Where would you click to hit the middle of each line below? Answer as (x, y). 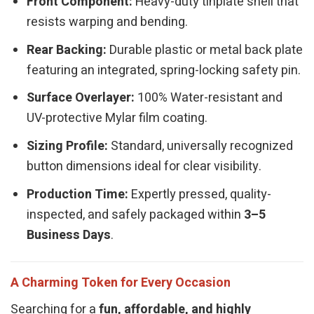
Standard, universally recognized (201, 146)
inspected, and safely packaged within (136, 215)
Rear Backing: (67, 50)
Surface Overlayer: (81, 98)
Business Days (69, 235)
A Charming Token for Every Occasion (121, 283)
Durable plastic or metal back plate (205, 50)
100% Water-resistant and (209, 98)
